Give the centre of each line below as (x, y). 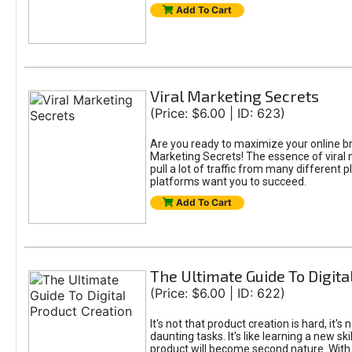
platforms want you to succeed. (228, 181)
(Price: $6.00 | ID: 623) (217, 113)
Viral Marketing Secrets (234, 96)
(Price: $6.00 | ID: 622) (217, 293)
